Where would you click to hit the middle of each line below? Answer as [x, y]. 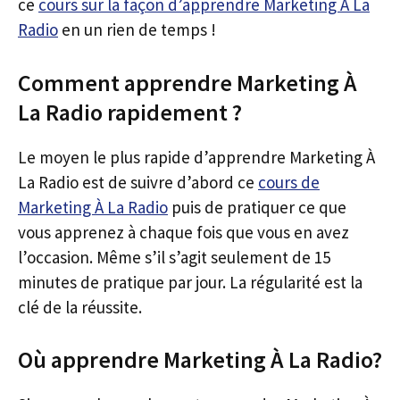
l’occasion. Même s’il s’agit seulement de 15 [174, 257]
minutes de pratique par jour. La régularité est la [190, 282]
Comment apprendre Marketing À [187, 82]
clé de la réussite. [80, 307]
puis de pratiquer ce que [257, 207]
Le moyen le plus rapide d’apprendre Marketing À [196, 157]
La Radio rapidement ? [130, 112]
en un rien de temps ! [137, 29]
